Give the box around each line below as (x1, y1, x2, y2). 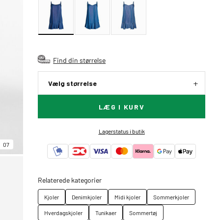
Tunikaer (95, 209, 117, 217)
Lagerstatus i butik (98, 127, 145, 135)
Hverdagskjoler (44, 209, 83, 217)
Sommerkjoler (153, 193, 190, 201)
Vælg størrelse (48, 79, 97, 87)
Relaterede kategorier (38, 175, 102, 184)
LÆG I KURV (98, 103, 145, 111)
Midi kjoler (114, 193, 141, 201)
